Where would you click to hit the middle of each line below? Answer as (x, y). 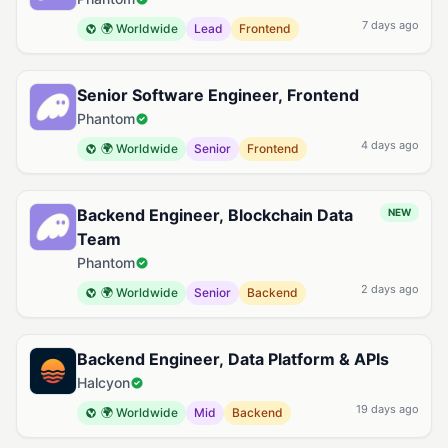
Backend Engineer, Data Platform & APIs (233, 359)
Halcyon (103, 382)
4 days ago (390, 145)
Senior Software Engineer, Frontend (218, 95)
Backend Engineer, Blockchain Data (215, 215)
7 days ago (390, 25)
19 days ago (387, 409)
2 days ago (390, 289)
